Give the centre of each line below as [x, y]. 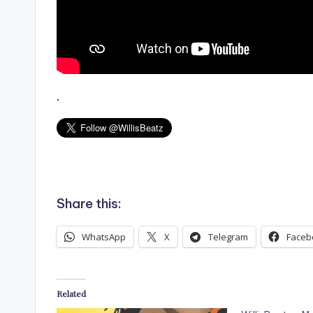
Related [71, 294]
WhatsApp [104, 237]
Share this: [89, 204]
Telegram [228, 237]
